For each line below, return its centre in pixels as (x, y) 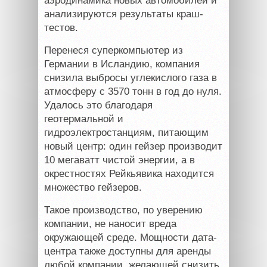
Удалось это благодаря (98, 105)
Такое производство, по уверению (123, 210)
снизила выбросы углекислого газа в (131, 78)
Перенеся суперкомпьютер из (114, 51)
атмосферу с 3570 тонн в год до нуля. (133, 92)
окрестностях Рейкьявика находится (129, 174)
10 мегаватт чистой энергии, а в (119, 160)
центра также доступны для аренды (128, 252)
